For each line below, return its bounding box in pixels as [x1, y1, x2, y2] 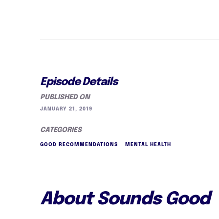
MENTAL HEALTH [125, 142, 171, 147]
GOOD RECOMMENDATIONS [40, 142, 118, 147]
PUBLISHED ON [40, 94, 90, 101]
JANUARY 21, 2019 [40, 107, 92, 111]
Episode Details [40, 77, 117, 88]
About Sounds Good [40, 191, 210, 208]
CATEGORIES [40, 127, 82, 133]
